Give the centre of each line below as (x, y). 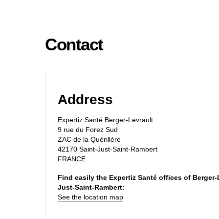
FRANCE (72, 159)
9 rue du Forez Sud (88, 130)
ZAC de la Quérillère (89, 139)
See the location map (90, 197)
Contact (74, 44)
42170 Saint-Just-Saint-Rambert (108, 149)
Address (85, 99)
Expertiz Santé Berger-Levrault (105, 120)
